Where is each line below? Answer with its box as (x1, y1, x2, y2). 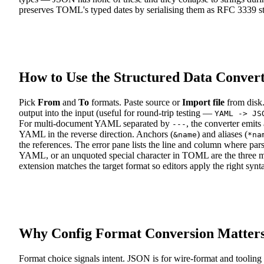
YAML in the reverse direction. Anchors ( (19, 129, 173, 140)
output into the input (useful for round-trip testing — (19, 108, 214, 118)
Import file (182, 97, 225, 108)
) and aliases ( (197, 129, 247, 140)
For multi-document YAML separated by (19, 118, 172, 129)
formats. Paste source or (89, 97, 182, 108)
